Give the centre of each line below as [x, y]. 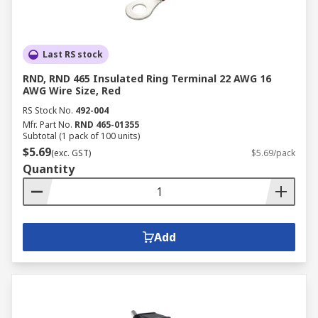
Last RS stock [73, 54]
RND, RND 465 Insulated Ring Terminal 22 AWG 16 [147, 78]
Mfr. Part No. [48, 125]
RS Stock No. [48, 110]
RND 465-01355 [107, 125]
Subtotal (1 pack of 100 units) [81, 136]
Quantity [49, 169]
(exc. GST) [71, 153]
